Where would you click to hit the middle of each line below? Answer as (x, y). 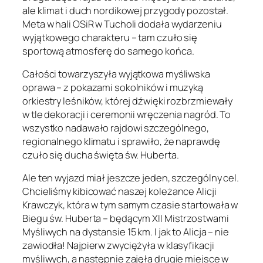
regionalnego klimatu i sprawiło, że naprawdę (121, 141)
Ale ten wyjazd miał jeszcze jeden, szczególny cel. (131, 178)
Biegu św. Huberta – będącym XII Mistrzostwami (126, 218)
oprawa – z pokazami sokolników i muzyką (113, 87)
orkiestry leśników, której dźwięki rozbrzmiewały (128, 101)
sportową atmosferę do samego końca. (108, 50)
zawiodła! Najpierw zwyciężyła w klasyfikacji (118, 245)
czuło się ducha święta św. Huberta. (101, 155)
